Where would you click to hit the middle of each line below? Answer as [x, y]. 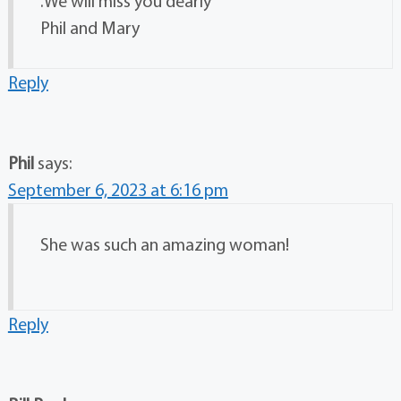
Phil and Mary [90, 28]
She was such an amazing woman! [164, 244]
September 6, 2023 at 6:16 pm [118, 190]
